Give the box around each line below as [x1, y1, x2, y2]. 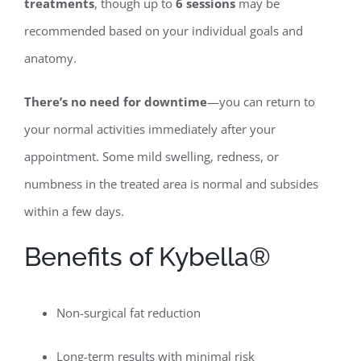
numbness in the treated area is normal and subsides [23, 175, 318, 192]
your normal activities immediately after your [23, 120, 276, 137]
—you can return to [206, 93, 315, 110]
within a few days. [23, 202, 124, 219]
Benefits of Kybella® [23, 241, 271, 272]
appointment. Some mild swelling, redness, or [23, 147, 279, 164]
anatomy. [23, 49, 77, 66]
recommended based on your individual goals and [23, 22, 303, 39]
